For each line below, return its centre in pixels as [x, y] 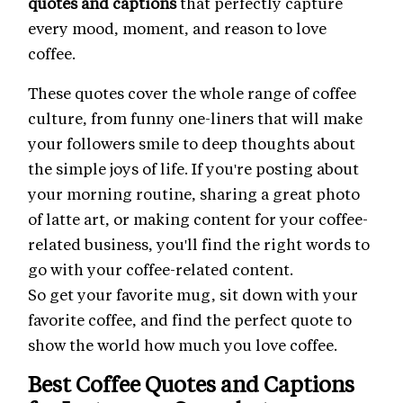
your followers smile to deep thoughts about [192, 143]
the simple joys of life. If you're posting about [193, 169]
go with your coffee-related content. [161, 269]
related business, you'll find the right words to [199, 244]
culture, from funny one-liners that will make [195, 118]
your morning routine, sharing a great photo [194, 194]
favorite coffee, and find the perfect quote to [190, 320]
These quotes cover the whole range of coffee [192, 93]
